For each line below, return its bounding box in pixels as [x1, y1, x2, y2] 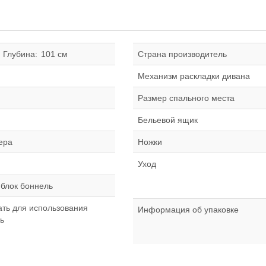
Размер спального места [138, 93, 235, 103]
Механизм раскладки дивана [138, 71, 250, 81]
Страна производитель [138, 49, 227, 59]
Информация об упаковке [138, 205, 239, 214]
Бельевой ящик [138, 115, 198, 125]
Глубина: [3, 49, 37, 59]
